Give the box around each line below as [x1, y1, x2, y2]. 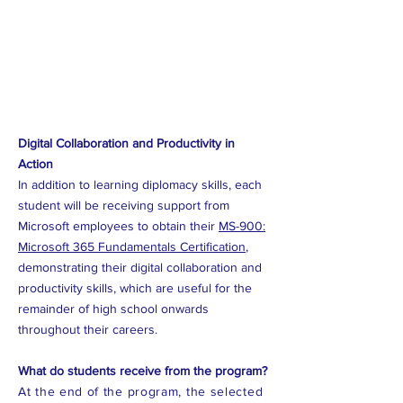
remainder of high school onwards [18, 301, 209, 316]
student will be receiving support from [18, 198, 229, 212]
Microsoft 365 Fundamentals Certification [18, 239, 246, 254]
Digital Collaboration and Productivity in [18, 136, 235, 150]
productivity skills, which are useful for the [18, 281, 252, 295]
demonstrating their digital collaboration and [18, 260, 262, 274]
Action [18, 157, 53, 171]
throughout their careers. [18, 322, 157, 336]
